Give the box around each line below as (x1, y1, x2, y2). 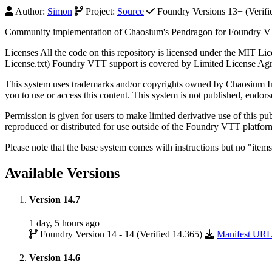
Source (117, 5, 144, 16)
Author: (13, 5, 47, 16)
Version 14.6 (29, 253, 80, 263)
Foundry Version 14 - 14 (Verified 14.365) (38, 229, 205, 240)
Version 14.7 (29, 194, 80, 205)
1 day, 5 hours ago (29, 218, 100, 229)
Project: (83, 5, 117, 16)
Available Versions (5, 165, 120, 181)
